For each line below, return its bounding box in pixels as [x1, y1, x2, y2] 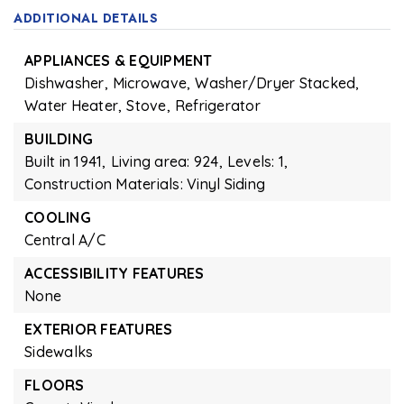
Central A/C [24, 231, 106, 249]
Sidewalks [24, 343, 94, 361]
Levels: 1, [226, 152, 289, 170]
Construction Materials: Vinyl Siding [24, 175, 265, 193]
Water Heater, [24, 96, 123, 115]
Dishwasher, [24, 74, 108, 92]
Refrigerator [174, 96, 261, 115]
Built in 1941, [24, 152, 106, 170]
